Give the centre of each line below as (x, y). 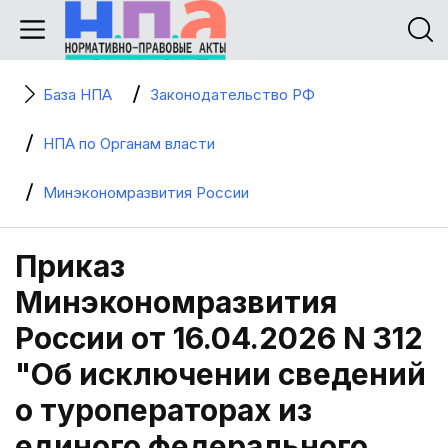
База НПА (77, 94)
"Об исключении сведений (220, 374)
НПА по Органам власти (129, 143)
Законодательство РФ (232, 94)
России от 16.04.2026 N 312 (219, 338)
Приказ (70, 266)
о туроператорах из (163, 410)
